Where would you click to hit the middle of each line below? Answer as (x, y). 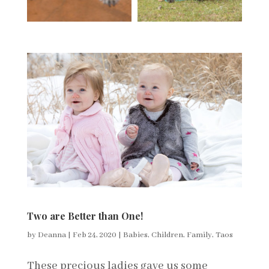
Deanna (52, 235)
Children (167, 235)
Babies (135, 235)
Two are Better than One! (85, 216)
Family (199, 235)
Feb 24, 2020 (94, 235)
